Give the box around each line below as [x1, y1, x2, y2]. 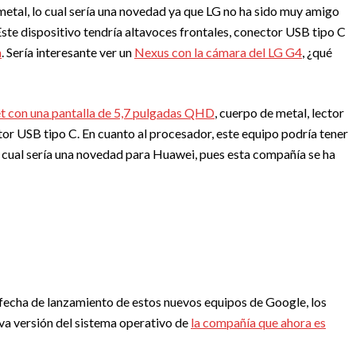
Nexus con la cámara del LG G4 [134, 44, 302, 60]
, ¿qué [302, 44, 332, 60]
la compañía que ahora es [191, 315, 326, 331]
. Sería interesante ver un [2, 44, 134, 60]
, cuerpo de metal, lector [215, 105, 344, 121]
